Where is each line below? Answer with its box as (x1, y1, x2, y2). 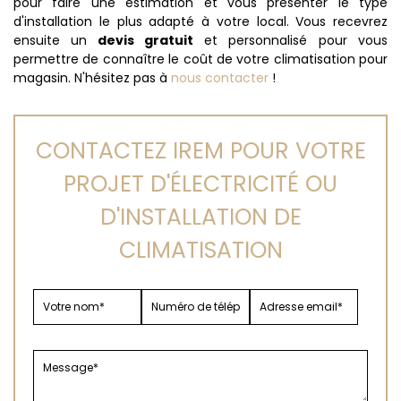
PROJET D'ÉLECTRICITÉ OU (64, 168, 337, 200)
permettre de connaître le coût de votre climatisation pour (13, 50, 388, 68)
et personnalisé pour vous (192, 31, 388, 49)
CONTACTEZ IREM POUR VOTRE (35, 135, 366, 166)
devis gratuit (87, 31, 193, 49)
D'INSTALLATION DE (99, 201, 302, 233)
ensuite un (13, 31, 88, 49)
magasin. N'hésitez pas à (13, 69, 171, 87)
